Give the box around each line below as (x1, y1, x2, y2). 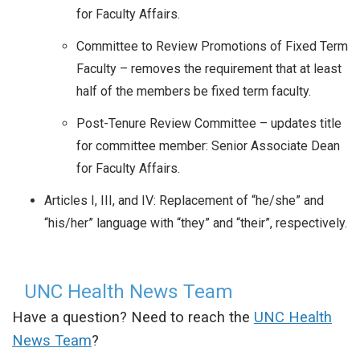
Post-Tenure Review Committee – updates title (76, 115, 342, 131)
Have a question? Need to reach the (12, 308, 254, 326)
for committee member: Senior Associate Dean (76, 137, 340, 153)
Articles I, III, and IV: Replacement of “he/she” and (44, 192, 324, 208)
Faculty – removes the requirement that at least (76, 60, 342, 76)
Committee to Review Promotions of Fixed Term (76, 38, 348, 54)
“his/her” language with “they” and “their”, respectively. (44, 215, 347, 231)
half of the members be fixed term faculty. (76, 83, 311, 99)
